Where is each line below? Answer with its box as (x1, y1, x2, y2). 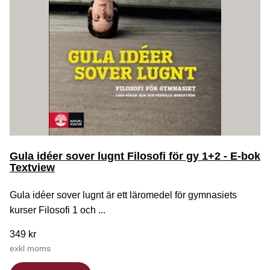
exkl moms (10, 243, 51, 253)
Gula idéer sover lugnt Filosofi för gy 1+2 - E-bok (10, 149, 260, 162)
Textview (10, 161, 55, 174)
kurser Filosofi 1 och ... (10, 204, 105, 215)
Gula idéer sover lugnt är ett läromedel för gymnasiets (10, 189, 237, 200)
